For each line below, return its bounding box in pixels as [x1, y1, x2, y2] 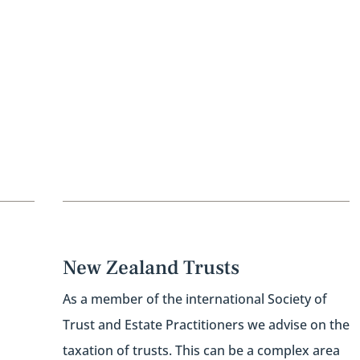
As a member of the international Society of [62, 289, 327, 308]
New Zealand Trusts [62, 254, 239, 280]
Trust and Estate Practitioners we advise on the [62, 315, 350, 333]
